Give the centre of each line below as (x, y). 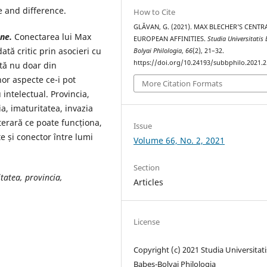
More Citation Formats (182, 84)
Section (147, 168)
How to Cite (155, 12)
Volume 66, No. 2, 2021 (179, 141)
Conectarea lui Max (53, 36)
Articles (149, 182)
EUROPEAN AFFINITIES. (171, 38)
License (147, 222)
